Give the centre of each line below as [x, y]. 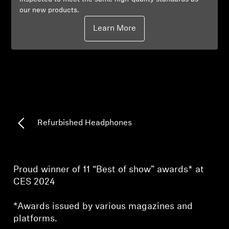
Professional [47, 18]
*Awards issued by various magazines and [103, 207]
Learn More [114, 29]
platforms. [36, 219]
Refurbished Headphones [85, 123]
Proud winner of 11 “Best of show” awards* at [109, 170]
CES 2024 [35, 182]
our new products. [50, 11]
